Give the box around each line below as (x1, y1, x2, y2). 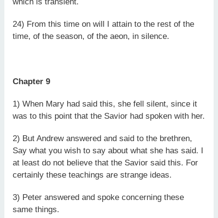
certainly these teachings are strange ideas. (13, 170, 172, 180)
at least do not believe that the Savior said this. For (13, 158, 199, 167)
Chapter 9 (13, 76, 51, 86)
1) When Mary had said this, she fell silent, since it (13, 99, 198, 109)
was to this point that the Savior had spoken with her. (13, 111, 205, 121)
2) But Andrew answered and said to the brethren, (13, 134, 193, 143)
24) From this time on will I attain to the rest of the (13, 19, 195, 29)
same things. (13, 205, 60, 215)
